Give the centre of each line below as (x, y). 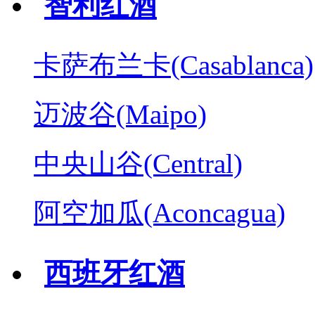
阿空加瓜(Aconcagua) (160, 212)
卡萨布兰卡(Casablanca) (174, 65)
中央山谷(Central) (138, 163)
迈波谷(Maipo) (120, 114)
